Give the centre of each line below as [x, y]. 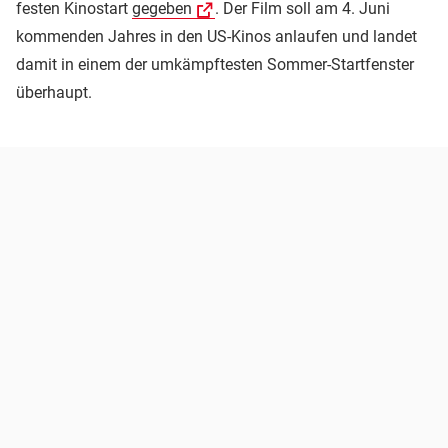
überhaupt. [54, 93]
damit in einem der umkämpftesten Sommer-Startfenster [215, 65]
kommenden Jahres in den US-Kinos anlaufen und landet [216, 37]
